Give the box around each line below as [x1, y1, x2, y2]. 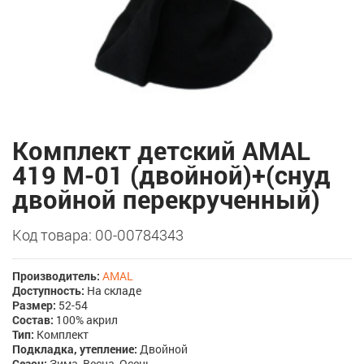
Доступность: [12, 283, 84, 298]
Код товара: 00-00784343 [12, 225, 184, 245]
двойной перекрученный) [12, 183, 320, 215]
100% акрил [54, 312, 118, 327]
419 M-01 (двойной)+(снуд [12, 158, 331, 191]
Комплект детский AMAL [12, 134, 310, 167]
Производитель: [12, 268, 100, 284]
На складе [84, 283, 141, 298]
